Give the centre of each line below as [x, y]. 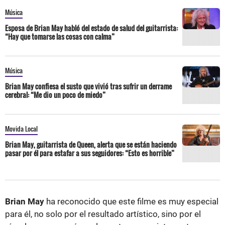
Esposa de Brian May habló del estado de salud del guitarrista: [91, 28]
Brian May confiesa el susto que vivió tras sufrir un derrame [88, 86]
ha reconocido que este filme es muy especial [132, 201]
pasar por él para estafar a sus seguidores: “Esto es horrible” [90, 153]
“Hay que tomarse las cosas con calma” [60, 36]
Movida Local [21, 128]
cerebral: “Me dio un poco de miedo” [55, 94]
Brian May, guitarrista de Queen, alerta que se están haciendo [91, 144]
